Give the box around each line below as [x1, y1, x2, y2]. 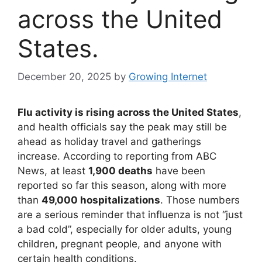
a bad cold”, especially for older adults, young [18, 223, 232, 236]
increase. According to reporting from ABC [18, 150, 216, 163]
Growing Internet [129, 71, 207, 83]
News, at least [18, 165, 88, 177]
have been [153, 165, 205, 177]
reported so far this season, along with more [18, 180, 226, 192]
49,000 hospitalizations [42, 194, 160, 206]
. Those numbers [160, 194, 240, 206]
